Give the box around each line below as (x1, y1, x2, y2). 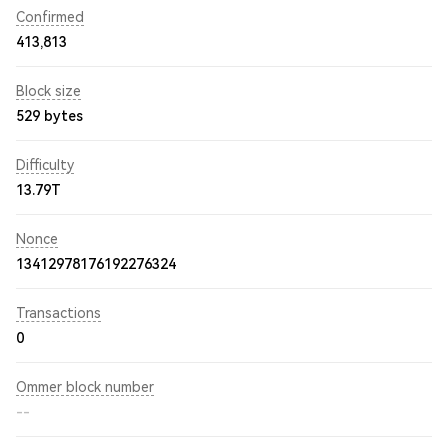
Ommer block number (16, 379, 154, 395)
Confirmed (16, 9, 84, 25)
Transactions (16, 305, 101, 321)
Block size (16, 83, 81, 99)
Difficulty (16, 157, 74, 173)
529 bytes (16, 108, 83, 124)
